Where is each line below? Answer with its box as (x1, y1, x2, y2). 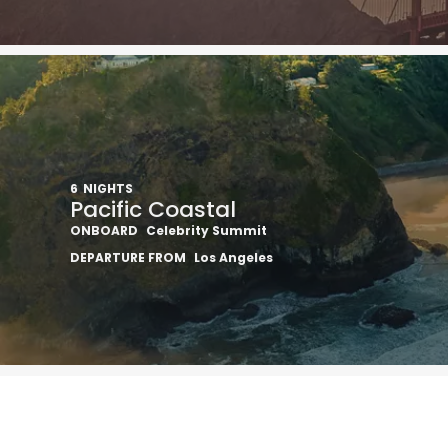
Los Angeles (194, 249, 273, 267)
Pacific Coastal (70, 194, 236, 226)
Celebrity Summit (146, 222, 267, 240)
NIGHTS (83, 180, 133, 198)
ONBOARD (70, 222, 138, 240)
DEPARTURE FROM (70, 249, 186, 267)
